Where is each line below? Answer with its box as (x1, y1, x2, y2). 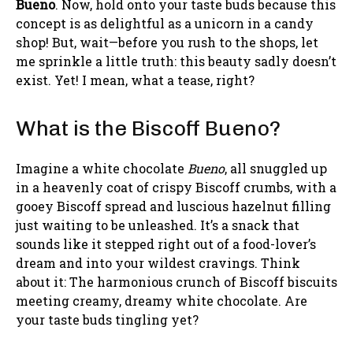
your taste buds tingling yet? (16, 310, 199, 328)
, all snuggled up (225, 159, 327, 176)
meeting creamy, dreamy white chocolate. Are (16, 292, 307, 309)
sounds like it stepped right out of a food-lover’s (16, 235, 316, 252)
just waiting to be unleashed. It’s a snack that (16, 216, 299, 233)
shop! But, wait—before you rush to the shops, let (16, 33, 318, 50)
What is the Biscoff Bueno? (16, 115, 281, 141)
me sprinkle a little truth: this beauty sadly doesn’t (16, 52, 336, 69)
